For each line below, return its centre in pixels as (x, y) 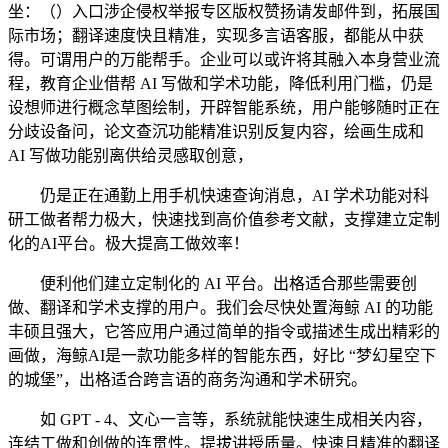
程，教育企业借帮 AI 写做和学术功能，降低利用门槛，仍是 (220, 83)
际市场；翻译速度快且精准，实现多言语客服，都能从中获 (216, 35)
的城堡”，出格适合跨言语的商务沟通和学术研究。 (187, 379)
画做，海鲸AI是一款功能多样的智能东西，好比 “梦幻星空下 (222, 355)
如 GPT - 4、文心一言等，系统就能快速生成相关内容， (220, 419)
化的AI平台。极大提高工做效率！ (128, 243)
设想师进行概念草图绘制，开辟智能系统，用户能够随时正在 (224, 107)
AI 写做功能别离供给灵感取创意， (130, 155)
